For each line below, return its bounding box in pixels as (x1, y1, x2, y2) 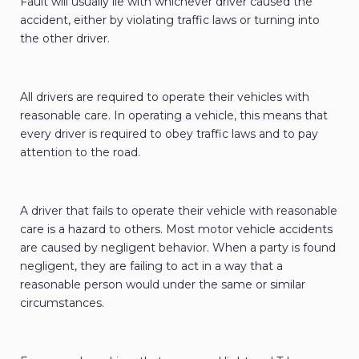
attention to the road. (20, 145, 140, 160)
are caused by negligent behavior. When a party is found (20, 240, 336, 256)
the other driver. (20, 31, 110, 46)
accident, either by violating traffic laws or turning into (20, 13, 320, 28)
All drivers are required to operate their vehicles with (20, 90, 309, 105)
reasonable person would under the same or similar (20, 277, 305, 292)
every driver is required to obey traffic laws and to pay (20, 127, 318, 142)
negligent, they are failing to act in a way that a (20, 259, 283, 274)
